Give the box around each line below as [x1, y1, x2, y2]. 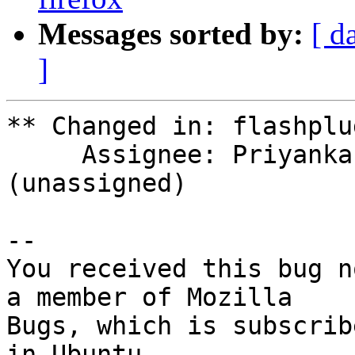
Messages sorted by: [38, 17, 303, 52]
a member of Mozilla [6, 283, 292, 312]
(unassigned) [6, 169, 187, 198]
